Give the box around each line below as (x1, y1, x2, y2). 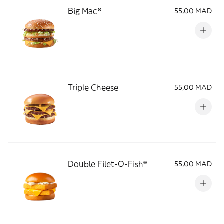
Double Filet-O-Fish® (68, 159, 147, 169)
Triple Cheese (68, 82, 118, 92)
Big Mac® (68, 6, 101, 16)
